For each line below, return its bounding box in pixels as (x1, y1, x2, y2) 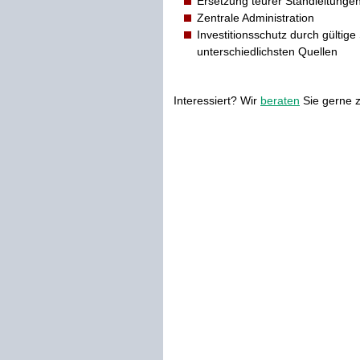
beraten (260, 93, 300, 107)
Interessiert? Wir (174, 93, 260, 107)
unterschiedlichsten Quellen (197, 44, 337, 58)
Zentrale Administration (197, 10, 314, 24)
